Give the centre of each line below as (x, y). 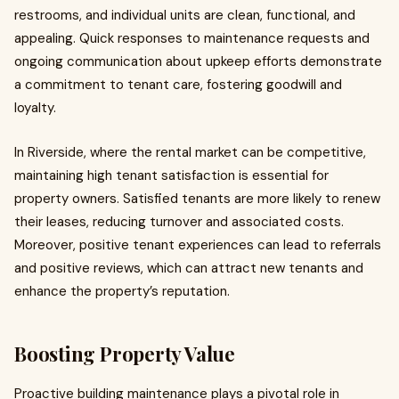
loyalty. (35, 108)
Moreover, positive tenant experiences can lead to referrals (198, 245)
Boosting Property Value (125, 354)
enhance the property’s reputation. (122, 291)
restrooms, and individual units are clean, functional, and (185, 15)
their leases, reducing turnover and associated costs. (179, 222)
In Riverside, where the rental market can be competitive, (190, 152)
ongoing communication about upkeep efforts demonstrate (198, 61)
